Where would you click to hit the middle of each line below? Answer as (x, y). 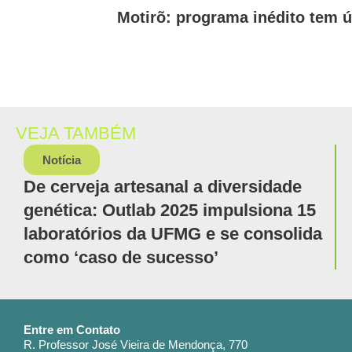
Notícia (62, 160)
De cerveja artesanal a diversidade (163, 187)
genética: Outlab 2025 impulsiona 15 (170, 211)
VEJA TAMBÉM (76, 134)
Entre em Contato (72, 330)
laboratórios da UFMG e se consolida (173, 234)
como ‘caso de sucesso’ (121, 258)
